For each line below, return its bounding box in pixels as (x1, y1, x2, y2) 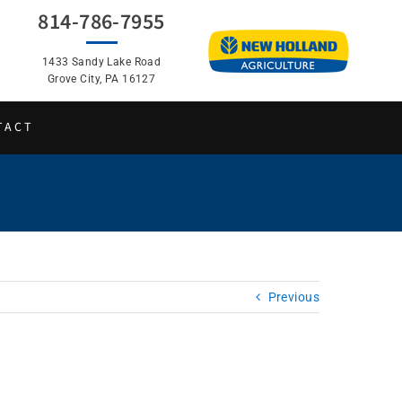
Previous (267, 290, 319, 304)
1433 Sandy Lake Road (41, 56, 162, 68)
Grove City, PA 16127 (47, 73, 156, 85)
